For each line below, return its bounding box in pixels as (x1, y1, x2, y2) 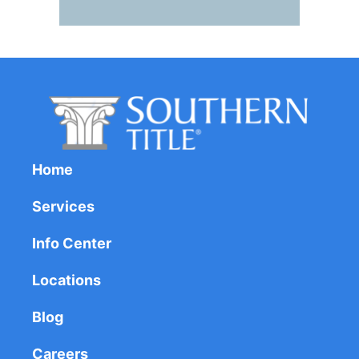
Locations (32, 272, 101, 289)
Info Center (32, 235, 111, 252)
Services (32, 198, 95, 216)
